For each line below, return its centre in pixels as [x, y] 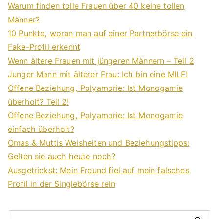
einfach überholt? [41, 129]
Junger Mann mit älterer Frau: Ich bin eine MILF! [98, 74]
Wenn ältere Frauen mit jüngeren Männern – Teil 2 [101, 60]
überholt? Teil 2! [38, 101]
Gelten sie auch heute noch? [62, 156]
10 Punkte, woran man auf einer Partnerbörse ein [100, 33]
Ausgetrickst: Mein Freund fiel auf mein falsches [99, 170]
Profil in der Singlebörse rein [62, 184]
